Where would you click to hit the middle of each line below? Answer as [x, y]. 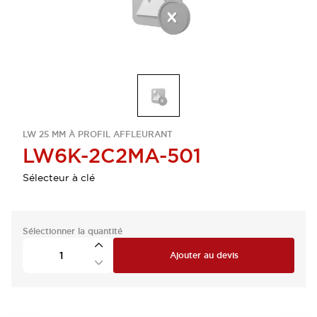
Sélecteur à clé [59, 178]
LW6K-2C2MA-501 [112, 156]
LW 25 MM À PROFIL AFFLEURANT [98, 134]
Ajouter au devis [204, 255]
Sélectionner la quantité [73, 231]
